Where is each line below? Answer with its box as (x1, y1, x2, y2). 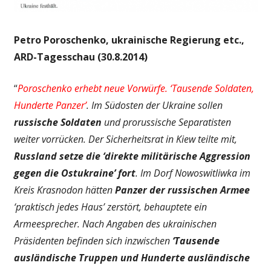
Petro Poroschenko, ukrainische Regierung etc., (13, 33, 244, 47)
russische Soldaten (13, 116, 102, 129)
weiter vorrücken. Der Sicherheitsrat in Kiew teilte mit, (13, 132, 237, 146)
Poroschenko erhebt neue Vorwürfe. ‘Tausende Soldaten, (17, 82, 254, 96)
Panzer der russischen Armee (114, 183, 250, 197)
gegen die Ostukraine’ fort (13, 166, 135, 180)
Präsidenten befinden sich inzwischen (13, 234, 172, 248)
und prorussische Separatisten (101, 116, 231, 129)
